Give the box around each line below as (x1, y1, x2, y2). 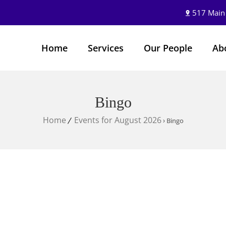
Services (88, 42, 124, 54)
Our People (144, 42, 192, 54)
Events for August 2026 (74, 115, 161, 126)
